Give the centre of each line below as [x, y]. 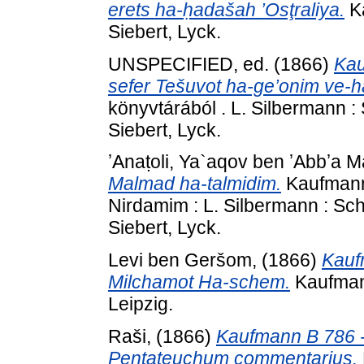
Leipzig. [141, 304]
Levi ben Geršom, [185, 260]
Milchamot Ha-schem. [199, 282]
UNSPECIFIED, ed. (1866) [221, 64]
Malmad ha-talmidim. [195, 184]
